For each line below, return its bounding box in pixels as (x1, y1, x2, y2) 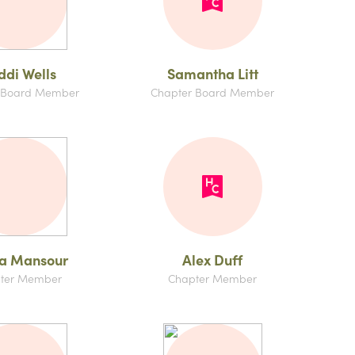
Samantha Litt (166, 63, 258, 83)
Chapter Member (168, 270, 257, 286)
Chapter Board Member (151, 84, 274, 100)
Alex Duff (182, 250, 242, 269)
